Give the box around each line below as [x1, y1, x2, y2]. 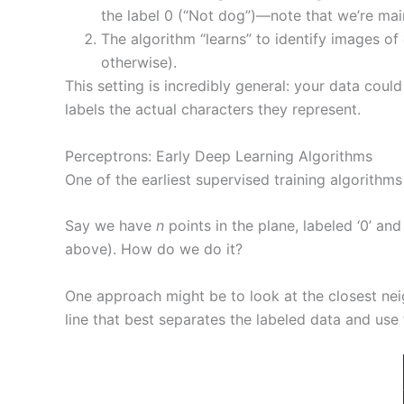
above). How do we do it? [65, 240, 243, 259]
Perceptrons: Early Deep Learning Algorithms [65, 146, 372, 165]
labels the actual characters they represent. [65, 100, 361, 119]
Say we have [65, 216, 156, 235]
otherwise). [101, 53, 177, 72]
